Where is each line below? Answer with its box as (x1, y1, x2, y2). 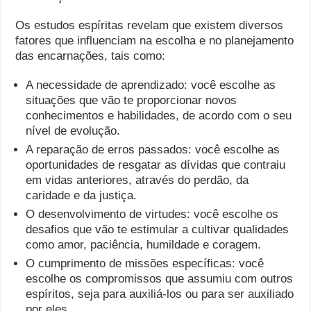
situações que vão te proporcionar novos (26, 94, 237, 107)
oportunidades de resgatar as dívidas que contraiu (26, 158, 286, 171)
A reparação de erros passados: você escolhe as (26, 143, 280, 156)
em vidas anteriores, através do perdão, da (26, 174, 249, 187)
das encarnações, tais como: (15, 49, 166, 62)
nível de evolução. (26, 124, 121, 137)
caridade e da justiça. (26, 189, 137, 202)
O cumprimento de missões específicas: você (26, 257, 264, 270)
